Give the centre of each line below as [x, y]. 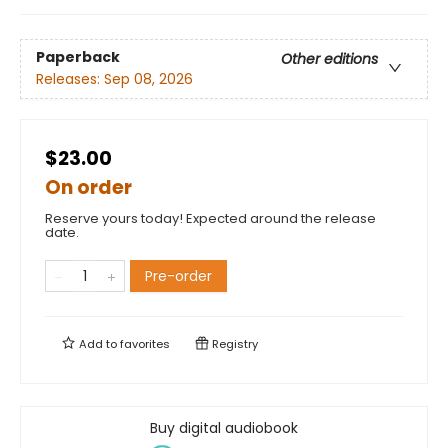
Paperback [78, 57]
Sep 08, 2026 [148, 79]
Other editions [329, 59]
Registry [233, 344]
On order [88, 187]
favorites [145, 344]
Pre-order [178, 276]
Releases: [70, 79]
